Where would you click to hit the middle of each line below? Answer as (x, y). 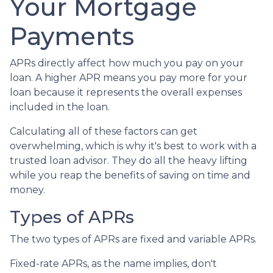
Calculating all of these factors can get (104, 131)
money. (29, 190)
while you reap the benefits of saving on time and (130, 175)
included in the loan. (60, 107)
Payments (72, 36)
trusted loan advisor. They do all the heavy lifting (129, 160)
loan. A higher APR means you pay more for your (129, 77)
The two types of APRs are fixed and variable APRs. (133, 239)
